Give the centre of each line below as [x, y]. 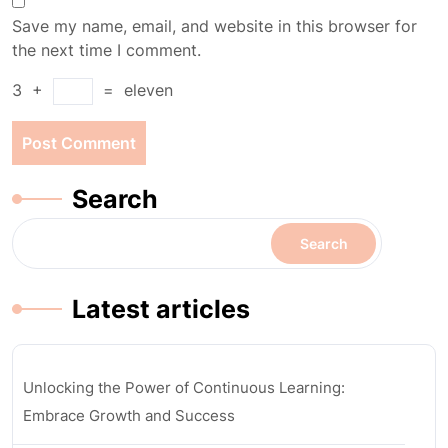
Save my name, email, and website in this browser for [214, 26]
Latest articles [161, 309]
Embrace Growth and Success [129, 415]
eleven [148, 90]
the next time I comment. [106, 50]
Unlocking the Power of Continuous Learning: [184, 387]
